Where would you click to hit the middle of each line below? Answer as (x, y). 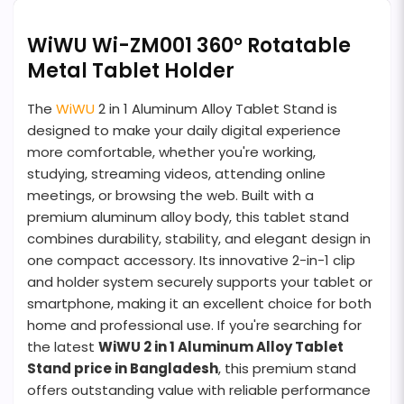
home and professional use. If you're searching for (194, 325)
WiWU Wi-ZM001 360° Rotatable (189, 45)
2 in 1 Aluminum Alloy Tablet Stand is (216, 108)
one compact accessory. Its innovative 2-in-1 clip (191, 260)
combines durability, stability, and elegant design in (199, 238)
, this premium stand (287, 368)
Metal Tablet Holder (131, 70)
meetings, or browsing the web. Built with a (170, 195)
